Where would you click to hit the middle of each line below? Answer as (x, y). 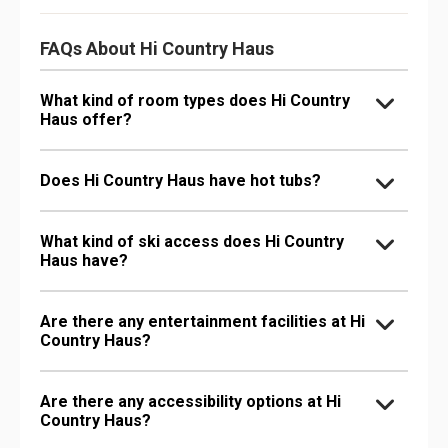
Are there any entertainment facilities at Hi (202, 321)
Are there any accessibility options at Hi (190, 401)
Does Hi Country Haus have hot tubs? (180, 180)
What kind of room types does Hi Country (195, 100)
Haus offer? (86, 119)
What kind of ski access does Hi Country (192, 241)
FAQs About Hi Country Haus (157, 48)
